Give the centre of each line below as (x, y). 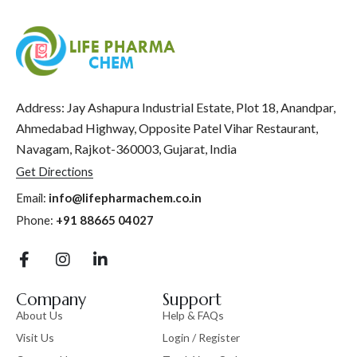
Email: (32, 198)
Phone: (36, 220)
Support (192, 299)
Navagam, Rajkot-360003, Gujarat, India (126, 149)
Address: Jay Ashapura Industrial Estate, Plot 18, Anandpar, (176, 108)
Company (51, 299)
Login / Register (201, 337)
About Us (39, 315)
